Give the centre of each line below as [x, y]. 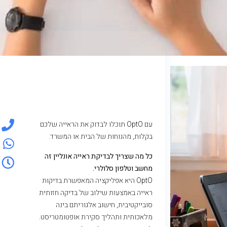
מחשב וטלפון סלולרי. [123, 168]
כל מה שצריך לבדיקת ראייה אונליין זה [99, 156]
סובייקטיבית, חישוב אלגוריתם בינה [104, 205]
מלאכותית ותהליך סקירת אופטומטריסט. [96, 217]
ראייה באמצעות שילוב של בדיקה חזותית [96, 193]
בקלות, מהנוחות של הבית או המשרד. [101, 137]
